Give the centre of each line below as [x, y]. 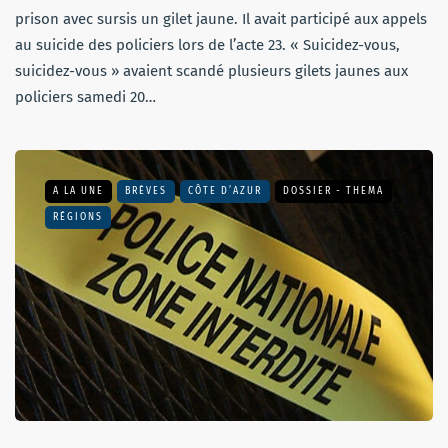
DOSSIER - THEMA [333, 190]
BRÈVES [146, 190]
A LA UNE [78, 190]
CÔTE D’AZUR [225, 190]
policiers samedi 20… [85, 96]
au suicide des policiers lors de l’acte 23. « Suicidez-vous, [207, 44]
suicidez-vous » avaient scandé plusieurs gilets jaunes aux [211, 70]
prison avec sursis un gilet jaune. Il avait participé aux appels [221, 18]
